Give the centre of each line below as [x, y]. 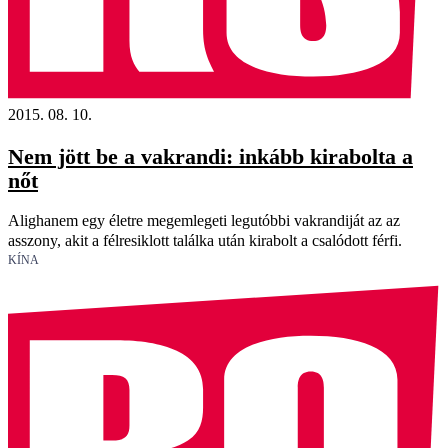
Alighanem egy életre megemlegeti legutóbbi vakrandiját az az [204, 221]
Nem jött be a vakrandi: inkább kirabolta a [210, 157]
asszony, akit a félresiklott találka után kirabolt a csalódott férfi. [205, 241]
